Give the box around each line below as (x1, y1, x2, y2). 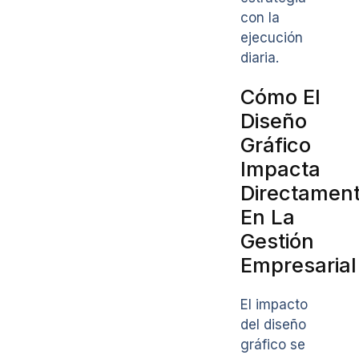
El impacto (240, 296, 308, 313)
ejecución (240, 30, 303, 46)
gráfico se (240, 336, 305, 353)
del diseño (240, 316, 306, 333)
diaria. (240, 50, 279, 67)
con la (240, 10, 280, 26)
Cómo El (240, 84, 321, 110)
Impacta (240, 156, 321, 182)
